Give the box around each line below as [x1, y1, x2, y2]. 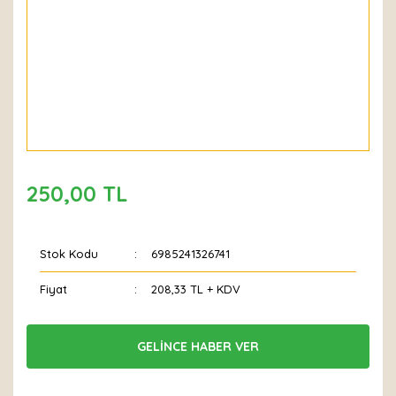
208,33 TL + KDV [151, 282, 241, 296]
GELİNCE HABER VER [137, 338, 259, 354]
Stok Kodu [40, 247, 98, 261]
